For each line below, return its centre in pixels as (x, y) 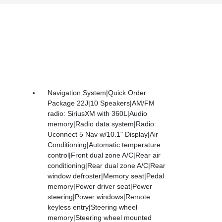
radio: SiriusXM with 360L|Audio (98, 114)
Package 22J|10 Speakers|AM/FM (101, 103)
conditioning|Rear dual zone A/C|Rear (107, 166)
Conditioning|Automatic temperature (104, 145)
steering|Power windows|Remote (99, 197)
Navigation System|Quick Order (97, 93)
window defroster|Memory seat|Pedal (106, 176)
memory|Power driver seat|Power (100, 187)
